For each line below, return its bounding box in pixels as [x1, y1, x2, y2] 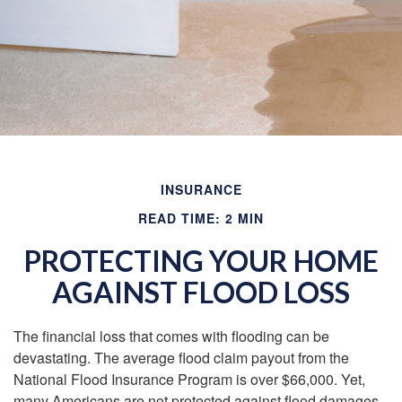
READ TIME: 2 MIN [138, 209, 264, 227]
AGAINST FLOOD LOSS [52, 275, 350, 310]
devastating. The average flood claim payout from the [13, 347, 349, 368]
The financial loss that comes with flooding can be [13, 326, 329, 346]
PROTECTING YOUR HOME [23, 243, 379, 278]
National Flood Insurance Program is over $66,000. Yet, [13, 369, 365, 389]
